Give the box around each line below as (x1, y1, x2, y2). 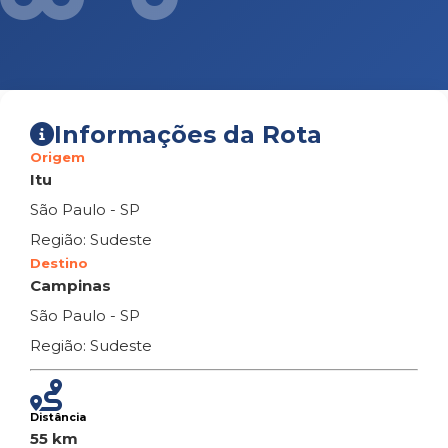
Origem (30, 149, 85, 165)
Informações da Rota (54, 120, 322, 149)
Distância (30, 411, 86, 424)
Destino (30, 255, 88, 271)
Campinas (30, 276, 111, 295)
